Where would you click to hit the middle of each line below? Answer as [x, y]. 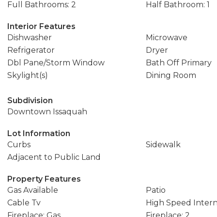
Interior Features [41, 26]
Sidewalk [163, 145]
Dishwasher [30, 38]
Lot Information [39, 133]
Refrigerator [31, 50]
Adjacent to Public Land [54, 157]
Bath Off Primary [178, 63]
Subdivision [30, 101]
